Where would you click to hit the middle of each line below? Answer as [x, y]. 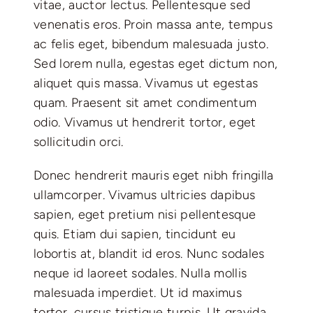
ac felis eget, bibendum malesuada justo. [151, 44]
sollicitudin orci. [78, 141]
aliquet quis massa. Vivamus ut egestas [146, 83]
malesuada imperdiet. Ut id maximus [138, 292]
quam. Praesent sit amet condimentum [145, 102]
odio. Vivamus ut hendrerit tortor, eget [145, 122]
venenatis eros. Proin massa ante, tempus [153, 24]
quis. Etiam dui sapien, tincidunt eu [134, 234]
